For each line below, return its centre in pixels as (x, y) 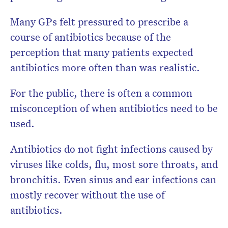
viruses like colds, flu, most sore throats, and (114, 164)
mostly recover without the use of (88, 195)
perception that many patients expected (102, 52)
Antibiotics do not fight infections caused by (111, 149)
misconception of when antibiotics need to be (114, 108)
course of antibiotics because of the (91, 37)
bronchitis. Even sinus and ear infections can (113, 179)
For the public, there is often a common (101, 93)
